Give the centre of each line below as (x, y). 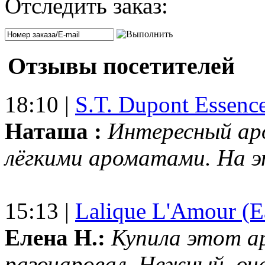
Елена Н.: (55, 237)
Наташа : (53, 131)
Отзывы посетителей (121, 66)
